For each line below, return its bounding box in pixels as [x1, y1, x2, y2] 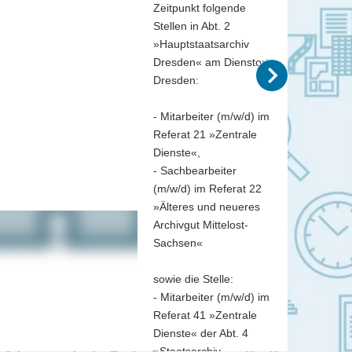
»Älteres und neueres [153, 200, 260, 213]
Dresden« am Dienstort [153, 55, 269, 68]
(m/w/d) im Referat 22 [153, 181, 262, 195]
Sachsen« [153, 236, 203, 249]
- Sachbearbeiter [153, 163, 236, 177]
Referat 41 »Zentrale [153, 308, 257, 321]
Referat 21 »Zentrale [153, 127, 257, 141]
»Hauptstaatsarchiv [153, 37, 249, 50]
